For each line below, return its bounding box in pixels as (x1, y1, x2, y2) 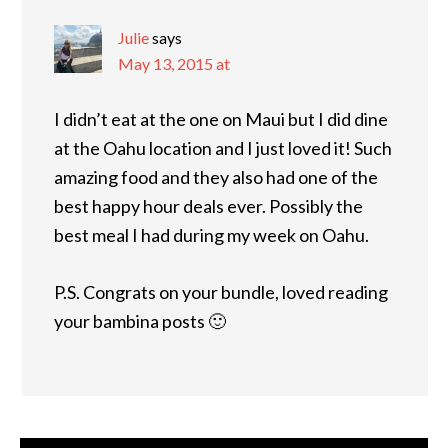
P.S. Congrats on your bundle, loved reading (54, 280, 388, 303)
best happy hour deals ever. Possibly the (54, 194, 363, 217)
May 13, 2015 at (118, 53, 230, 73)
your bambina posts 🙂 (54, 309, 226, 332)
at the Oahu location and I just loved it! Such (54, 136, 392, 159)
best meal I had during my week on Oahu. (54, 223, 369, 246)
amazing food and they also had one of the (54, 165, 378, 188)
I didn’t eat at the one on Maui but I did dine (54, 107, 388, 130)
